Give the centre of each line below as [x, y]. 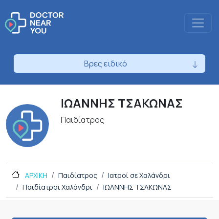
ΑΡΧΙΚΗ [35, 175]
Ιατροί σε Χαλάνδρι [139, 175]
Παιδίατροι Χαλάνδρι [57, 187]
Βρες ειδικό [106, 64]
